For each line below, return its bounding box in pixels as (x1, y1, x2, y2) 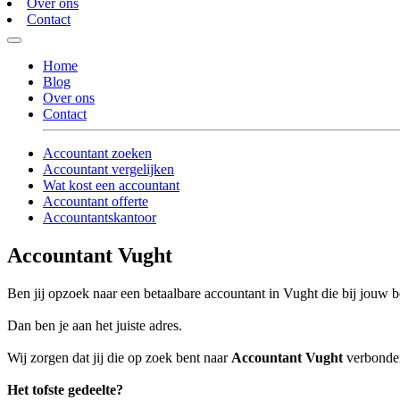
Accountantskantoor (43, 210, 156, 226)
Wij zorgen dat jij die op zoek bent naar (7, 350, 231, 366)
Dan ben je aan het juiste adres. (7, 318, 182, 334)
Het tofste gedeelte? (7, 382, 123, 398)
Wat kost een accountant (43, 178, 179, 194)
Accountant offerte (43, 194, 148, 210)
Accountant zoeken (43, 146, 152, 162)
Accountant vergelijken (43, 162, 174, 178)
